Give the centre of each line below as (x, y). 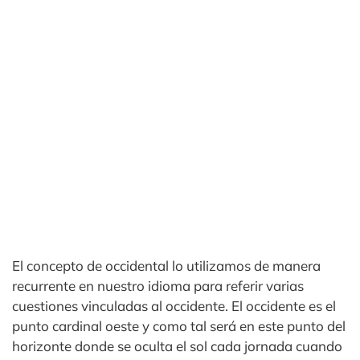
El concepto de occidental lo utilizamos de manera (166, 265)
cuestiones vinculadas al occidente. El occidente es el (174, 305)
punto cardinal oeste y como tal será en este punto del (179, 325)
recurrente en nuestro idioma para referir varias (158, 285)
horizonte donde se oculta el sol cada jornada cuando (177, 346)
